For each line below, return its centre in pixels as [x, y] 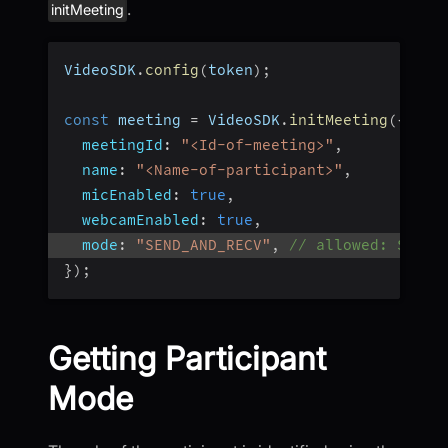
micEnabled [127, 195]
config [172, 70]
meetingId [122, 145]
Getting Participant [187, 359]
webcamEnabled [140, 220]
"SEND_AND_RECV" [203, 245]
